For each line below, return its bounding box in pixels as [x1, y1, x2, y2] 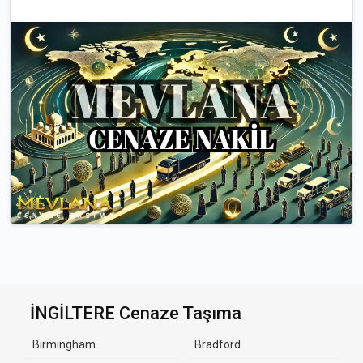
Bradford [194, 338, 241, 351]
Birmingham [32, 338, 96, 351]
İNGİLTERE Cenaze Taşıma [30, 303, 241, 323]
